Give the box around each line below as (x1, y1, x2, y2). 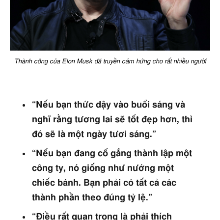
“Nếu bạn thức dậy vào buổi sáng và (31, 101, 185, 110)
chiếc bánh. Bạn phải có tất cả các (31, 178, 176, 188)
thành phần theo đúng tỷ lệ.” (31, 193, 152, 202)
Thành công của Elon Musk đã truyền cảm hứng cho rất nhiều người (14, 58, 206, 65)
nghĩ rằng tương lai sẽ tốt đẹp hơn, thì (31, 115, 192, 125)
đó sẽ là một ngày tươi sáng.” (31, 130, 156, 139)
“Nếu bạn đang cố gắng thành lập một (31, 149, 192, 158)
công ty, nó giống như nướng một (31, 164, 174, 173)
